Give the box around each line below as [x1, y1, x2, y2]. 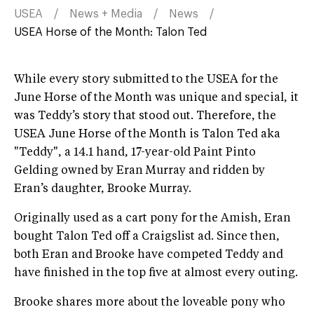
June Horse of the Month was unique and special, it [14, 92, 299, 104]
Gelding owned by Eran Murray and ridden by [14, 165, 265, 177]
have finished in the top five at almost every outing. [14, 267, 298, 279]
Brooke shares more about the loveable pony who [14, 296, 285, 308]
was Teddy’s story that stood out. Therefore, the [14, 110, 276, 122]
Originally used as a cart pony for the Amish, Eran [14, 212, 291, 224]
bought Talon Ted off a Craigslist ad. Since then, [14, 231, 280, 243]
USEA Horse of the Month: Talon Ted [14, 26, 207, 38]
